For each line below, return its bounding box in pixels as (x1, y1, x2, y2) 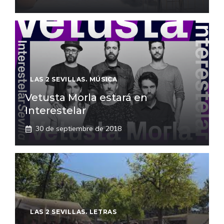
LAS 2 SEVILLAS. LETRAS (30, 208, 117, 215)
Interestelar (25, 104, 86, 116)
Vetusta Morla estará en (25, 91, 147, 103)
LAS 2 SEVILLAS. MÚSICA (30, 75, 117, 83)
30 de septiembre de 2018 (35, 124, 121, 133)
